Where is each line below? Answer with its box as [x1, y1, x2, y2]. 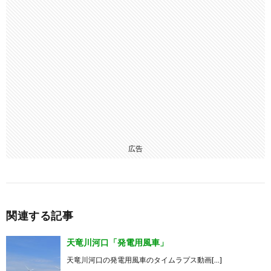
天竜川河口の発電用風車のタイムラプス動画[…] [67, 255, 222, 264]
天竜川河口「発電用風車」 [67, 237, 168, 247]
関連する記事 [6, 208, 73, 222]
